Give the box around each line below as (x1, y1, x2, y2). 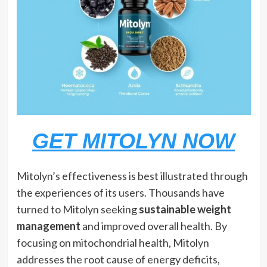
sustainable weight (138, 202, 231, 216)
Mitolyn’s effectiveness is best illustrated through (16, 169, 248, 182)
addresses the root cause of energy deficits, (16, 252, 220, 266)
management (16, 219, 80, 232)
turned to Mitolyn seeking (16, 202, 139, 216)
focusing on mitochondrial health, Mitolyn (16, 235, 209, 249)
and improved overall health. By (80, 219, 227, 232)
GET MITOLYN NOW (32, 129, 235, 154)
